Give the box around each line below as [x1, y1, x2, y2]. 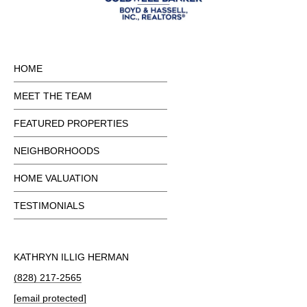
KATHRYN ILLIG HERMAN [14, 251, 129, 262]
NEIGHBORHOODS [14, 145, 99, 156]
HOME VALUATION [14, 172, 98, 184]
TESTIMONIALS [14, 199, 84, 211]
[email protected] [14, 292, 86, 304]
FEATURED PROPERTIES [14, 117, 128, 129]
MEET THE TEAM [14, 90, 92, 101]
